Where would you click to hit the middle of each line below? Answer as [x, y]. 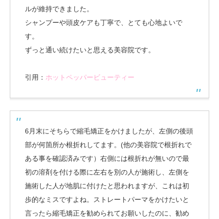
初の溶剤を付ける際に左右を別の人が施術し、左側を [107, 172]
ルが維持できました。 [59, 9]
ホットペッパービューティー [90, 77]
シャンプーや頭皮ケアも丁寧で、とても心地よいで [104, 22]
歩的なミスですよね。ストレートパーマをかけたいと [107, 199]
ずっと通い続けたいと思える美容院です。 [90, 50]
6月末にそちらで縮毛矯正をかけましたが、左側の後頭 [109, 131]
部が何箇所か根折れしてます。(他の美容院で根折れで [108, 144]
